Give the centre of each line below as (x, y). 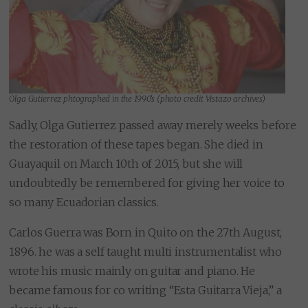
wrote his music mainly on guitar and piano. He (132, 271)
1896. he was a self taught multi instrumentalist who (146, 252)
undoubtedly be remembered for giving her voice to (147, 183)
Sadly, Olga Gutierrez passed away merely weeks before (153, 125)
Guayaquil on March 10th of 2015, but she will (126, 164)
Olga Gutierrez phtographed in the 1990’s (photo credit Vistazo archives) (137, 99)
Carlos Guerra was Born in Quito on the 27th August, (146, 233)
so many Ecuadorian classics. (84, 202)
